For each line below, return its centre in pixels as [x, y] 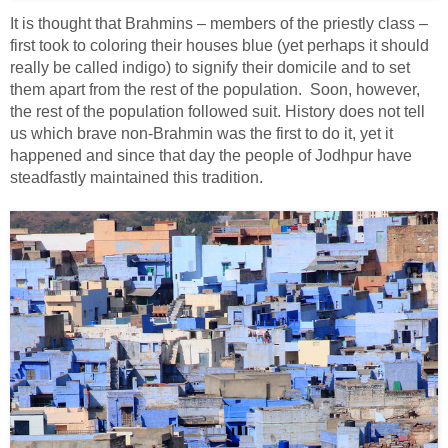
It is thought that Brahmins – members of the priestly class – [219, 24]
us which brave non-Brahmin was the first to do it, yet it [201, 134]
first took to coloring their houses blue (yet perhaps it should [219, 46]
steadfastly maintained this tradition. [136, 178]
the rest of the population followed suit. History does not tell [217, 112]
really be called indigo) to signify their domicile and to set [210, 68]
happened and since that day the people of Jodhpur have [211, 156]
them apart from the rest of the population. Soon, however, [215, 90]
